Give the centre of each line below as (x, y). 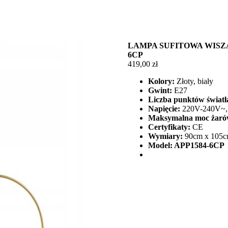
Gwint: (160, 90)
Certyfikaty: (169, 127)
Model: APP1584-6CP (186, 145)
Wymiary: (166, 136)
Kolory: (161, 81)
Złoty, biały (194, 81)
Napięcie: (164, 109)
